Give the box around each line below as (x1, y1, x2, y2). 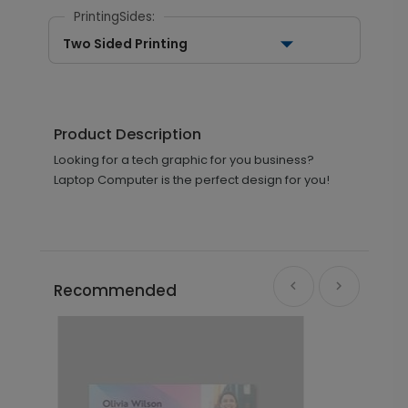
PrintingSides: (73, 7, 155, 25)
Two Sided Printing (62, 34, 188, 53)
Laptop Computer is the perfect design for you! (53, 170, 330, 189)
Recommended (53, 279, 177, 301)
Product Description (53, 123, 201, 145)
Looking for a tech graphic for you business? (53, 150, 314, 168)
